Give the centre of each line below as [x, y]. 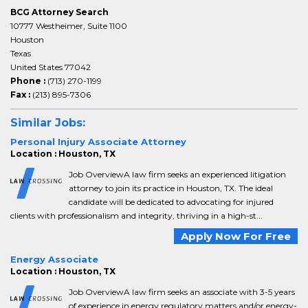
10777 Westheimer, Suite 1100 [69, 26]
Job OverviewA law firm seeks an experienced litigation [177, 174]
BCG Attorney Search [59, 12]
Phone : [29, 81]
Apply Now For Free [236, 236]
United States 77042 [51, 67]
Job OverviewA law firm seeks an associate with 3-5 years [182, 292]
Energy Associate [54, 259]
